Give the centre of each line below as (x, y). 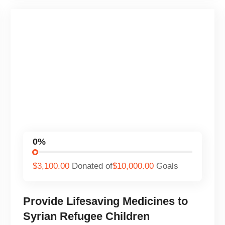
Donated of (92, 166)
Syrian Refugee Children (87, 216)
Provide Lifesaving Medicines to (106, 201)
